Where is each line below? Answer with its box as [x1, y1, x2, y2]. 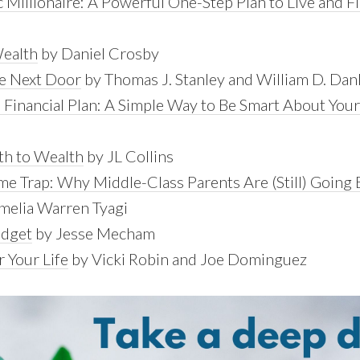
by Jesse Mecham [32, 223, 155, 243]
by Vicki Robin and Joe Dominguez [68, 249, 307, 268]
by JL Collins [84, 146, 174, 166]
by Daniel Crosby [38, 43, 159, 63]
